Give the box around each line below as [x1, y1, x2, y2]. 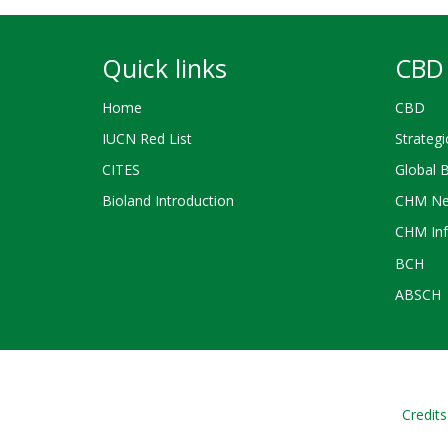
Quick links [102, 51, 227, 85]
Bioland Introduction [102, 191, 234, 211]
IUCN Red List [102, 128, 192, 148]
